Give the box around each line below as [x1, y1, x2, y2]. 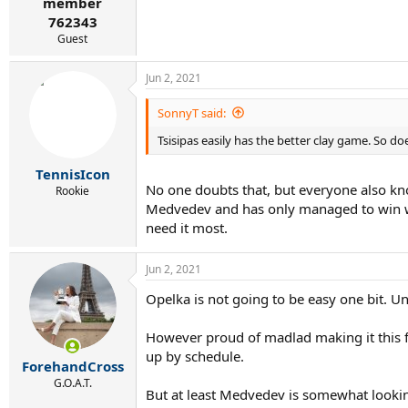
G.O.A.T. [53, 374, 92, 391]
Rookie [56, 183, 89, 199]
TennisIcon [35, 165, 110, 183]
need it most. [146, 219, 228, 237]
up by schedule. [146, 347, 244, 365]
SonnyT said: [158, 104, 226, 121]
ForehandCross [21, 356, 124, 375]
